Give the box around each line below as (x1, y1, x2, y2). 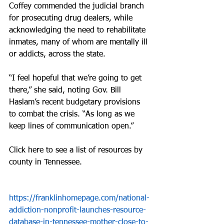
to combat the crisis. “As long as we (9, 110, 137, 118)
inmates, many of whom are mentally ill (9, 38, 150, 46)
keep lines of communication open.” (9, 122, 133, 130)
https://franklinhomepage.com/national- (9, 194, 149, 202)
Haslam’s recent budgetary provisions (9, 98, 142, 106)
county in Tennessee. (9, 158, 82, 166)
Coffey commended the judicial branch (9, 2, 146, 10)
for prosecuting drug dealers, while (9, 14, 135, 22)
